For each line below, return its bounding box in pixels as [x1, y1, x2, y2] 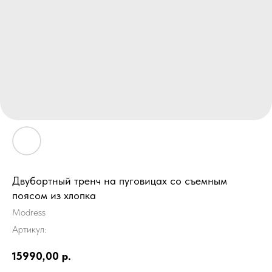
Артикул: [12, 223, 46, 236]
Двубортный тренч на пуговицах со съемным [12, 174, 227, 188]
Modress [12, 206, 46, 219]
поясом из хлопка [12, 189, 96, 202]
